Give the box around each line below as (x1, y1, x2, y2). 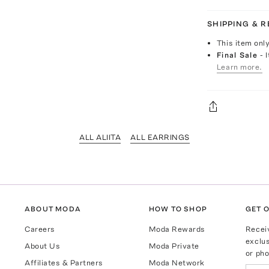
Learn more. (216, 62, 262, 71)
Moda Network (148, 258, 205, 268)
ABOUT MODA (25, 205, 82, 214)
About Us (25, 241, 61, 251)
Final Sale (216, 50, 261, 59)
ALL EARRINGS (130, 133, 190, 142)
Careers (25, 225, 55, 234)
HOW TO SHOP (148, 205, 207, 214)
